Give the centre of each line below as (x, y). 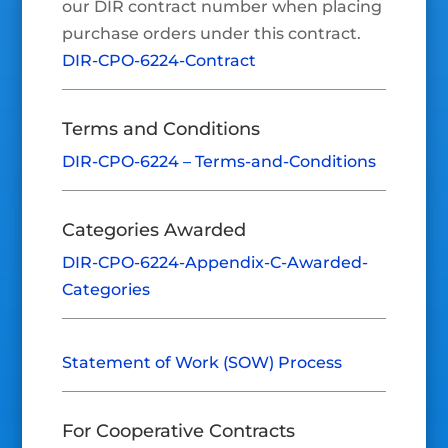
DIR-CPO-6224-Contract (159, 61)
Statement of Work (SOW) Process (202, 363)
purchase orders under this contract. (212, 34)
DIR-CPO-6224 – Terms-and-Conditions (219, 162)
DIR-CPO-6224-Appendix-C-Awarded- (215, 263)
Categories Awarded (154, 230)
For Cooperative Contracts (179, 431)
